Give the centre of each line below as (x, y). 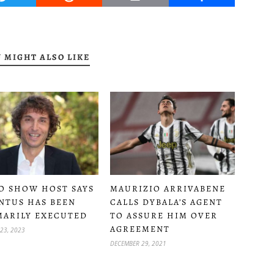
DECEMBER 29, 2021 (138, 243)
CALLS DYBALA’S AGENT (166, 202)
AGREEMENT (140, 229)
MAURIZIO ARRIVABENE (168, 188)
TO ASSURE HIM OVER (164, 215)
